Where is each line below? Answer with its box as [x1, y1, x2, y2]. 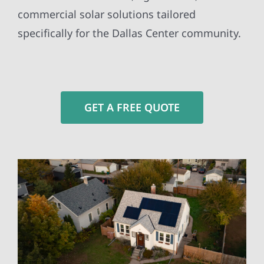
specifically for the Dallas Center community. [17, 26, 241, 41]
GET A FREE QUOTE [84, 100, 180, 115]
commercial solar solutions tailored [17, 7, 196, 22]
